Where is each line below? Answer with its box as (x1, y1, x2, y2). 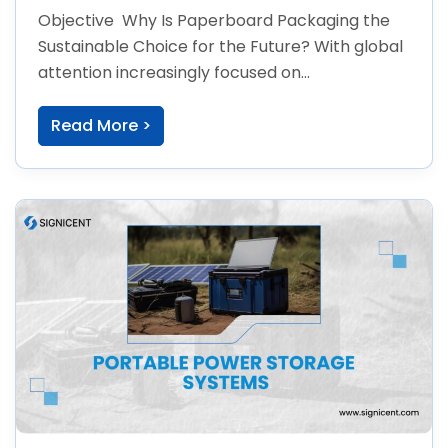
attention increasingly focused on (37, 61, 301, 85)
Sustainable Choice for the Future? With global (37, 35, 403, 59)
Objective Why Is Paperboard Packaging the (37, 9, 390, 33)
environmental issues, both (37, 87, 249, 111)
